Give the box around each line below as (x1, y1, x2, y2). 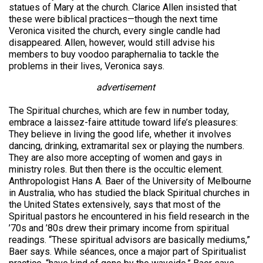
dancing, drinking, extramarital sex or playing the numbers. (9, 140, 244, 152)
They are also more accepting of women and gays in (9, 152, 222, 164)
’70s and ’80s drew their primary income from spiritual (9, 222, 229, 234)
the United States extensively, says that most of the (9, 199, 221, 211)
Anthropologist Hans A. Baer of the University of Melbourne (9, 176, 251, 187)
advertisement (96, 82, 156, 93)
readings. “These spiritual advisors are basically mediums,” (9, 234, 250, 246)
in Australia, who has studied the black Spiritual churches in (9, 187, 249, 199)
